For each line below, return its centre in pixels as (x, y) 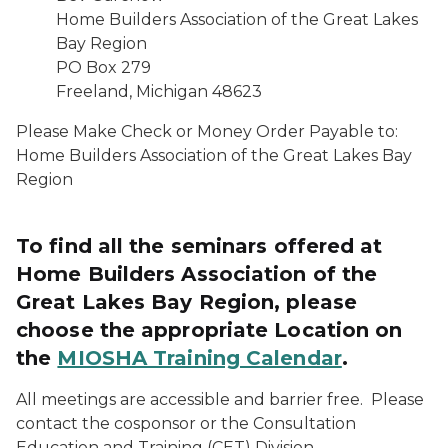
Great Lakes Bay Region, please (187, 302)
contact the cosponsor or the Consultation (186, 423)
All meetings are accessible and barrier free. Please (220, 399)
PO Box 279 (103, 67)
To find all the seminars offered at (199, 246)
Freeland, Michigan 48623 (159, 91)
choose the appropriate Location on (209, 330)
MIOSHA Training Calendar (199, 358)
